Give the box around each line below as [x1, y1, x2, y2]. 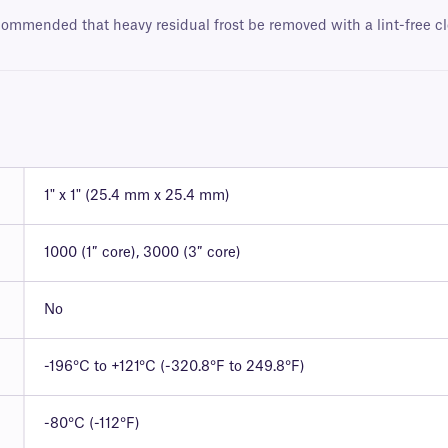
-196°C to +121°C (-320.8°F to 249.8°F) [43, 360, 305, 375]
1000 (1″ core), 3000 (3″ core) [43, 246, 241, 261]
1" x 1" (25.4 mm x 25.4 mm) [43, 189, 230, 204]
